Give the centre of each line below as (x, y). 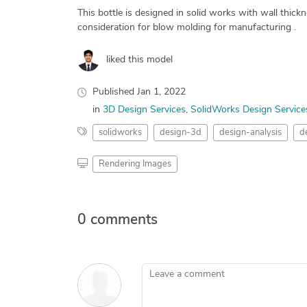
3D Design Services (144, 110)
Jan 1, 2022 (161, 92)
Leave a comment (179, 269)
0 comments (117, 220)
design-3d (180, 132)
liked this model (139, 60)
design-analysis (250, 132)
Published (114, 92)
